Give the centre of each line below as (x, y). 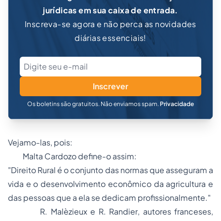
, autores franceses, (175, 211)
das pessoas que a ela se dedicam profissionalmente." (109, 198)
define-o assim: (107, 156)
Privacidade (177, 104)
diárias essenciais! (110, 38)
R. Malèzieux (65, 211)
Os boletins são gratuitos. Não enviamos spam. (93, 104)
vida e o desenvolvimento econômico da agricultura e (110, 184)
